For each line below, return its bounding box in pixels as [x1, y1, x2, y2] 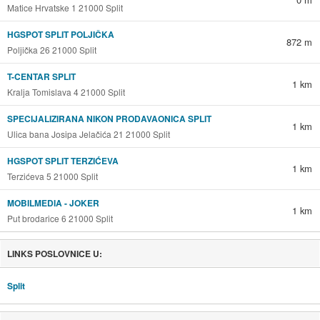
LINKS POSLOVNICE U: [6, 246, 102, 260]
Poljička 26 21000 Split [6, 43, 96, 56]
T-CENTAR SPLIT [6, 69, 76, 83]
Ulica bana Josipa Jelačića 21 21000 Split [6, 127, 170, 140]
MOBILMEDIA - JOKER [6, 196, 99, 209]
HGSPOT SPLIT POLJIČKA [6, 27, 114, 41]
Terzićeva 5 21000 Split [6, 169, 98, 182]
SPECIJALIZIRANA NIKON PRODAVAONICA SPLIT [6, 111, 211, 125]
